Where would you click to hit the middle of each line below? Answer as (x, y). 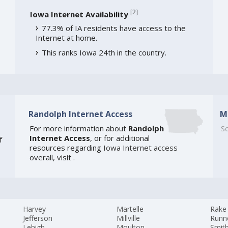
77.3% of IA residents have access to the (113, 28)
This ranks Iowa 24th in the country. (104, 53)
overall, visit (51, 158)
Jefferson (38, 218)
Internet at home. (66, 38)
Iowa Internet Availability (79, 15)
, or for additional (120, 138)
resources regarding (66, 148)
